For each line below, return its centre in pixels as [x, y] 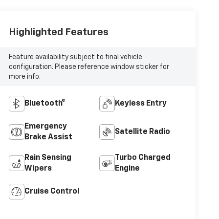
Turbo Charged [142, 158]
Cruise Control [52, 192]
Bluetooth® [45, 104]
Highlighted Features [58, 32]
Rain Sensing [48, 158]
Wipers [38, 169]
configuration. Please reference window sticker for [89, 67]
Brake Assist [48, 138]
